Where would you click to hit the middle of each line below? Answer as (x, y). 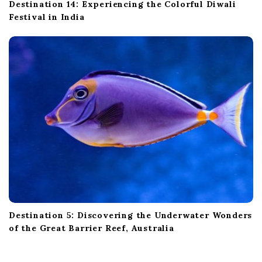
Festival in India (47, 17)
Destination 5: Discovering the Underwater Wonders (131, 216)
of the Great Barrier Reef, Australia (92, 228)
